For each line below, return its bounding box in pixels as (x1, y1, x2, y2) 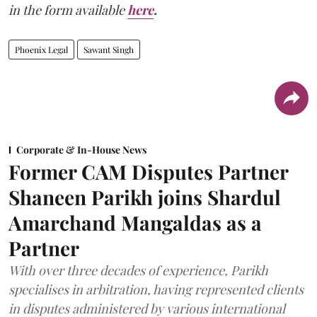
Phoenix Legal (15, 44, 68, 55)
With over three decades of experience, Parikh (8, 262, 268, 279)
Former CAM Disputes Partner (8, 158, 288, 185)
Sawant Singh (83, 44, 134, 55)
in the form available (8, 1, 125, 18)
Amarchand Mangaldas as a (8, 209, 262, 236)
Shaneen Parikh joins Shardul (8, 184, 281, 210)
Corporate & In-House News (16, 143, 146, 156)
